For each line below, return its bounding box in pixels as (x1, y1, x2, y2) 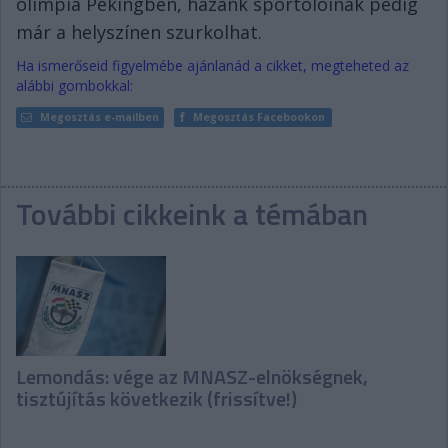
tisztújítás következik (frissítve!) (16, 382, 297, 414)
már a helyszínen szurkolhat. (16, 19, 262, 44)
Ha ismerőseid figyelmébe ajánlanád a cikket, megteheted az (16, 55, 409, 75)
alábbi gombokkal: (16, 75, 133, 95)
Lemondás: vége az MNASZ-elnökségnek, (16, 360, 368, 392)
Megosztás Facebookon (193, 109, 326, 124)
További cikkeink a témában (16, 190, 368, 237)
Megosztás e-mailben (40, 109, 159, 124)
